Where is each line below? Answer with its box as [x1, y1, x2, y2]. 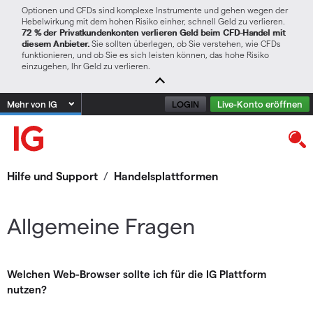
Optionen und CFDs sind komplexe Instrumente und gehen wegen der [22, 5, 288, 15]
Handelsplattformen [114, 169, 218, 182]
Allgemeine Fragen [7, 212, 195, 238]
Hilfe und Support [7, 169, 98, 182]
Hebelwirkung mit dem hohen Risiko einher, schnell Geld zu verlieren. [22, 16, 285, 26]
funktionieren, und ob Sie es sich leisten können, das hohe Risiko [22, 50, 269, 59]
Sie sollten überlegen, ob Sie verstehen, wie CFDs [89, 38, 282, 48]
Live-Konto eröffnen [217, 99, 303, 109]
